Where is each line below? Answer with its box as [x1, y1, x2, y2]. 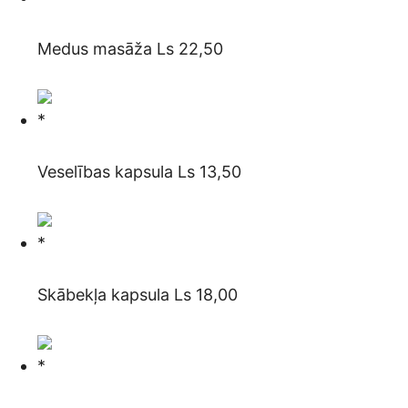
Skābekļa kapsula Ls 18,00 [37, 285, 238, 305]
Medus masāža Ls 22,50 [37, 39, 223, 59]
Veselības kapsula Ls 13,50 [37, 162, 241, 182]
